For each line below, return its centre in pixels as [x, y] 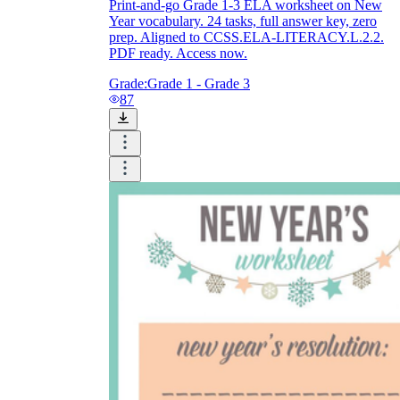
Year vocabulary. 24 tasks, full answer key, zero [243, 21]
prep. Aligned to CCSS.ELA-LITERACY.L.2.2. [246, 37]
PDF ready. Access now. [178, 53]
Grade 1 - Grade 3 [199, 83]
